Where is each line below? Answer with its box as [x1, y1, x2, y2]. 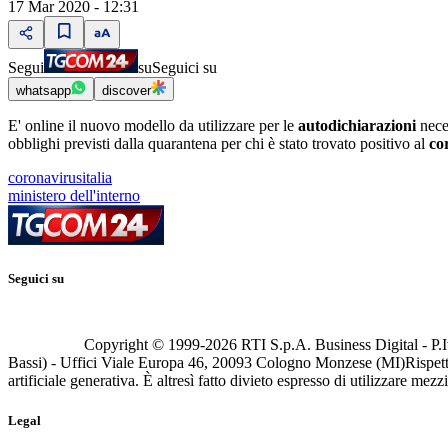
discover [102, 83, 151, 99]
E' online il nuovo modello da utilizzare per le [8, 117, 298, 135]
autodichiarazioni [298, 117, 420, 135]
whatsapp [16, 83, 71, 99]
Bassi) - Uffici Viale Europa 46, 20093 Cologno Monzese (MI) [8, 354, 405, 372]
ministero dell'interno [8, 187, 140, 205]
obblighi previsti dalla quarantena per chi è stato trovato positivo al [8, 135, 429, 153]
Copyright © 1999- [84, 336, 205, 354]
